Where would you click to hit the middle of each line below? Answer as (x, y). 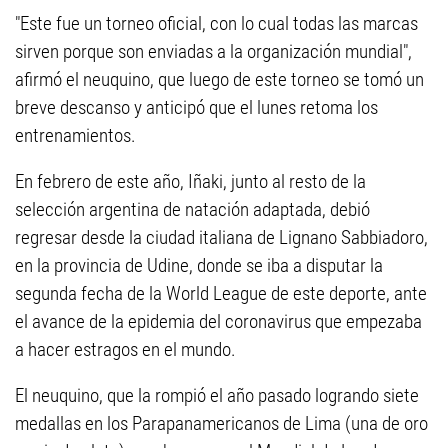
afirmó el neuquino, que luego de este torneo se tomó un (219, 79)
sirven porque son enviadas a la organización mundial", (213, 51)
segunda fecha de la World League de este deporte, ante (221, 293)
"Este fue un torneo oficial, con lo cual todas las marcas (216, 23)
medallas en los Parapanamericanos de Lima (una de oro (221, 423)
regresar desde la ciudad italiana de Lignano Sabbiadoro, (221, 237)
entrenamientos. (75, 135)
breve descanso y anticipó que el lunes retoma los (196, 107)
